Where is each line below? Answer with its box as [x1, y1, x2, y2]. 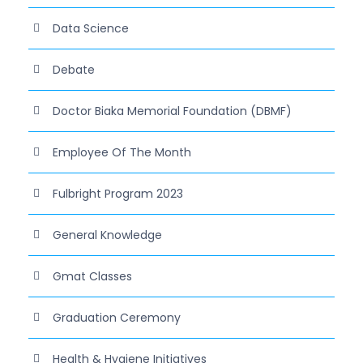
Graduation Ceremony [53, 309, 181, 326]
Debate [53, 61, 95, 78]
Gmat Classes [53, 267, 132, 284]
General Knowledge [53, 226, 162, 243]
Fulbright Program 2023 [53, 185, 183, 202]
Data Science [53, 19, 129, 36]
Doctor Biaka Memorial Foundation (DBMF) [53, 102, 292, 119]
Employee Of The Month [53, 143, 191, 160]
